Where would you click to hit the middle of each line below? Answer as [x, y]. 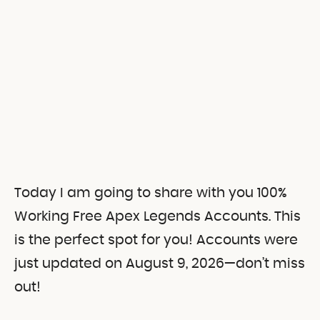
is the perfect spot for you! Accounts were [156, 240]
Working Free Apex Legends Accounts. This [157, 216]
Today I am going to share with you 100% [151, 193]
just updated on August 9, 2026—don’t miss [160, 264]
